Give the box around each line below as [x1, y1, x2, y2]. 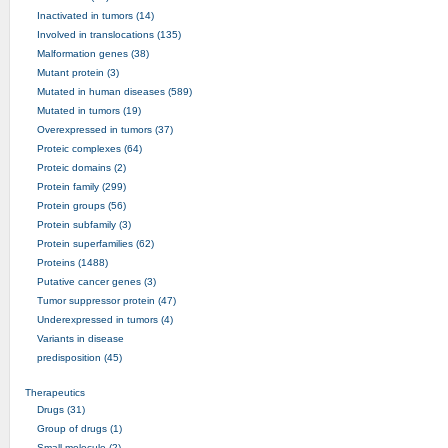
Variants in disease [36, 332, 124, 344]
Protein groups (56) [36, 199, 126, 211]
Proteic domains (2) [36, 161, 126, 173]
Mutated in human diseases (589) [36, 85, 192, 97]
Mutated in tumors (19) [36, 104, 141, 116]
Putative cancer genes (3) [36, 275, 156, 287]
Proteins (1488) [36, 256, 108, 268]
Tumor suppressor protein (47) [36, 294, 176, 306]
